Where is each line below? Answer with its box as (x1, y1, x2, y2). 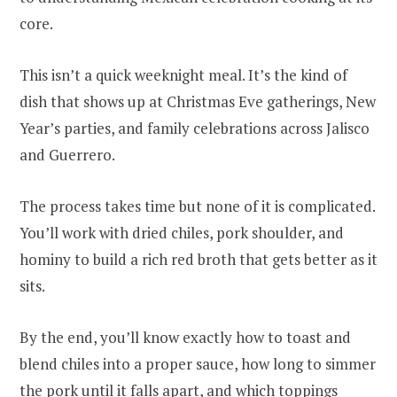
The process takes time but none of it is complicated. (19, 195, 375, 216)
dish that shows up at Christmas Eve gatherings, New (19, 90, 376, 112)
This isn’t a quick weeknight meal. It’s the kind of (19, 64, 347, 85)
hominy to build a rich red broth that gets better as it (19, 248, 378, 269)
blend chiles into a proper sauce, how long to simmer (19, 353, 376, 374)
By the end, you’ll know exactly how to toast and (19, 326, 351, 347)
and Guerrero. (19, 144, 115, 165)
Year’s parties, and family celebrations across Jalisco (19, 117, 370, 138)
